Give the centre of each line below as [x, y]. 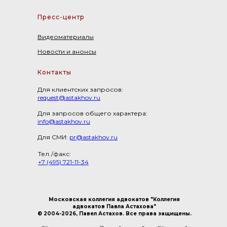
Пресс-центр [61, 17]
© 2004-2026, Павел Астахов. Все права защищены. [114, 213]
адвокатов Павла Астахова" [114, 206]
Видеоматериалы [66, 36]
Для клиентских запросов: [80, 89]
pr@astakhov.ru [93, 137]
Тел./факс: [54, 154]
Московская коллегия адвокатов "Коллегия [114, 199]
